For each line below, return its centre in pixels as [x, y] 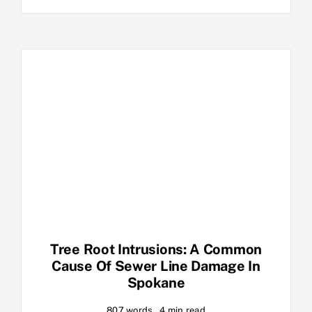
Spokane [156, 283]
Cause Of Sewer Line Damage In [156, 266]
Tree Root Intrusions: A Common [156, 250]
